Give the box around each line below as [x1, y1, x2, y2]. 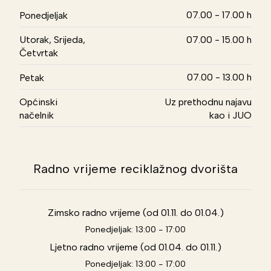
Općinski [19, 96, 58, 108]
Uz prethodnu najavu [164, 96, 252, 108]
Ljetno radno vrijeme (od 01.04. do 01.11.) [50, 241, 221, 253]
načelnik [19, 109, 54, 122]
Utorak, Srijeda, [19, 34, 86, 46]
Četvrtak [19, 47, 59, 59]
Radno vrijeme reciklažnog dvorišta [33, 162, 238, 177]
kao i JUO [209, 109, 252, 122]
